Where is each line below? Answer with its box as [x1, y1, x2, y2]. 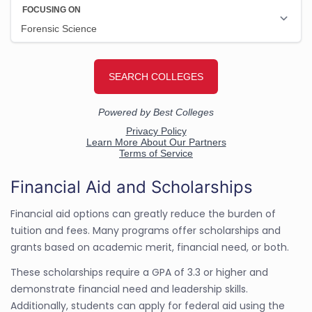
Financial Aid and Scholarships [10, 176, 253, 197]
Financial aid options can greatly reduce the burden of [10, 206, 276, 221]
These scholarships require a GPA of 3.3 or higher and [10, 265, 268, 279]
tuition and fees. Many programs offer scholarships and [10, 223, 281, 237]
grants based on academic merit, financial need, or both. [10, 240, 289, 254]
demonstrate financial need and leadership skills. [10, 281, 248, 296]
